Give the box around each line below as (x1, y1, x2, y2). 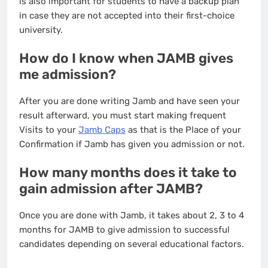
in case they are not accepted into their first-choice (19, 10, 234, 21)
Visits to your (19, 124, 78, 135)
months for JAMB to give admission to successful (19, 224, 230, 236)
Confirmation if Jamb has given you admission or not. (19, 138, 247, 150)
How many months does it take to (19, 165, 237, 181)
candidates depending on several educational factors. (19, 239, 246, 250)
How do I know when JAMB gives (19, 50, 233, 67)
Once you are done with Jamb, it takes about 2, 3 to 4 (19, 210, 244, 221)
